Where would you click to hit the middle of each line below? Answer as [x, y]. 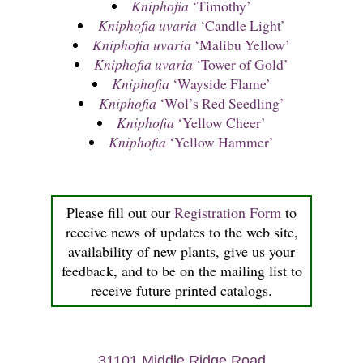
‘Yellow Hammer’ [220, 142]
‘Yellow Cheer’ [220, 123]
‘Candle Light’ [241, 26]
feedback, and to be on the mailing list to [181, 270]
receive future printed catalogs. [181, 290]
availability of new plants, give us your [181, 251]
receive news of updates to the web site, [181, 231]
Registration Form [228, 212]
